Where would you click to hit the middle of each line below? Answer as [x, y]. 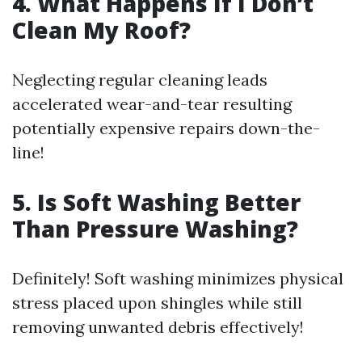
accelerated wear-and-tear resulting [152, 103]
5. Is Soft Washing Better [156, 202]
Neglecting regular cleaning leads [140, 79]
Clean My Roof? [101, 29]
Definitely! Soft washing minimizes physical [178, 278]
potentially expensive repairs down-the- [166, 128]
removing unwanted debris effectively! [158, 326]
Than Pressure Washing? [155, 228]
